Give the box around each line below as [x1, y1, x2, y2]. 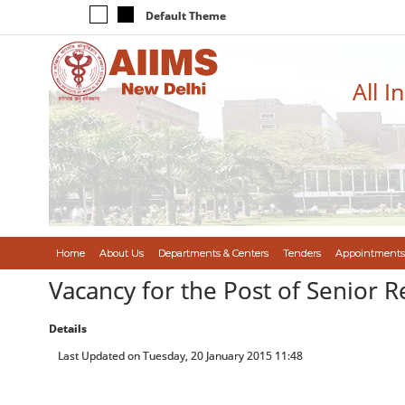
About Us [99, 247, 144, 259]
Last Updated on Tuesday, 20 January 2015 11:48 [57, 348, 303, 363]
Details [48, 321, 87, 336]
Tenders [282, 247, 321, 259]
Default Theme [145, 8, 226, 24]
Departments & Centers [157, 247, 268, 259]
